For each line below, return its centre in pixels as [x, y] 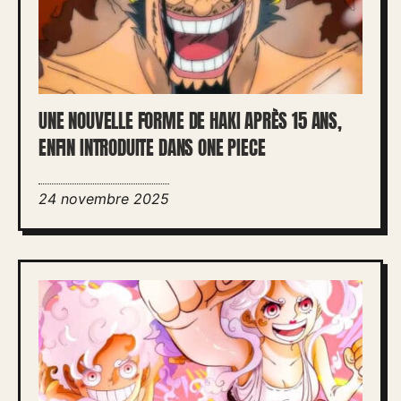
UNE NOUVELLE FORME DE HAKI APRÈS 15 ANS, [190, 121]
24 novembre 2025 [104, 198]
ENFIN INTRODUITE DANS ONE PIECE [152, 148]
